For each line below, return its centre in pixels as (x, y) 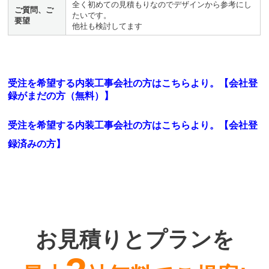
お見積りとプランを (134, 240)
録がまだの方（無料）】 (61, 95)
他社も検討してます (107, 26)
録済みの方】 (37, 144)
